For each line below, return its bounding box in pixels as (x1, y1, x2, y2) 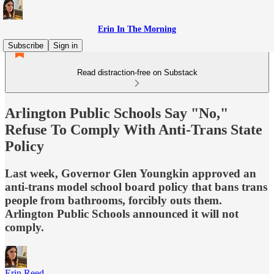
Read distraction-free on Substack (76, 68, 198, 77)
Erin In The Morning (98, 24, 176, 34)
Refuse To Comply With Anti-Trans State (5, 121, 262, 138)
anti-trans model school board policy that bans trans (5, 180, 267, 193)
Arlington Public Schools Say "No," (5, 105, 228, 121)
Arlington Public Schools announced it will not (5, 207, 239, 220)
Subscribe (8, 41, 43, 50)
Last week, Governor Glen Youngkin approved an (5, 166, 256, 180)
